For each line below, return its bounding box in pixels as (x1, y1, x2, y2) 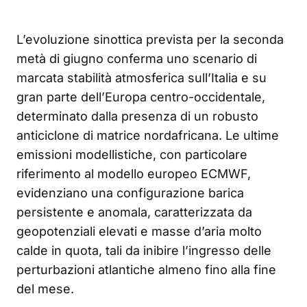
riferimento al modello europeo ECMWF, (16, 167, 251, 182)
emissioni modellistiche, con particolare (16, 147, 247, 162)
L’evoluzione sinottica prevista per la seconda (16, 32, 284, 47)
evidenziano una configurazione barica (16, 186, 244, 201)
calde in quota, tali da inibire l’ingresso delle (16, 243, 271, 258)
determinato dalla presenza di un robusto (16, 109, 258, 124)
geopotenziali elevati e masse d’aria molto (16, 224, 262, 239)
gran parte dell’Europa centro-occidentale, (16, 90, 265, 105)
